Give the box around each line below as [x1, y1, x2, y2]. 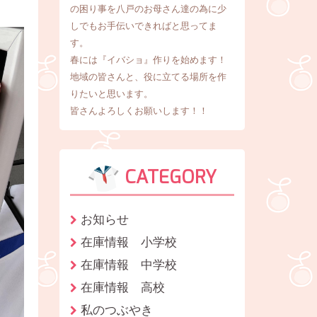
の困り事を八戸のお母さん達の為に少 [69, 3, 226, 14]
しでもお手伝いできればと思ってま [69, 20, 217, 31]
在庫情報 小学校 [80, 235, 177, 250]
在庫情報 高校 [80, 280, 165, 295]
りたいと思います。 [69, 88, 153, 99]
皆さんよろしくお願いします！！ [69, 105, 208, 116]
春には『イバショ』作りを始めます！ [69, 54, 226, 65]
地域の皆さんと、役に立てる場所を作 [69, 71, 226, 82]
